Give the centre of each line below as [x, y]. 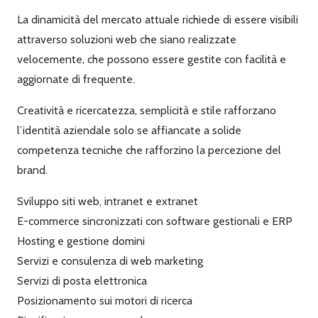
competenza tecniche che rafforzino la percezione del [149, 150]
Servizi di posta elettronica [82, 281]
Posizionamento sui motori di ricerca [105, 301]
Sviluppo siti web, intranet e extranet [108, 202]
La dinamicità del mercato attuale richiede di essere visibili [158, 20]
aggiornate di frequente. [76, 79]
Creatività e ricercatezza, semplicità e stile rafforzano [147, 111]
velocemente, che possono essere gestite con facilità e [152, 60]
